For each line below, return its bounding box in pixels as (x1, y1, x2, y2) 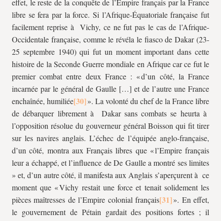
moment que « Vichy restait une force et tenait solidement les (12, 182, 209, 192)
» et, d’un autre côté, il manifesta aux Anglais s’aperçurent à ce (12, 170, 209, 180)
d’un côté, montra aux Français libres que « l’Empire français (12, 145, 209, 155)
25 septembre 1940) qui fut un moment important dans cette (12, 46, 209, 57)
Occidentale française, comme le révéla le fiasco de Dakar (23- (12, 34, 209, 44)
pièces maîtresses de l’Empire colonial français (12, 194, 160, 205)
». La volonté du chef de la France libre (86, 96, 209, 106)
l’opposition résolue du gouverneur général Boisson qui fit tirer (12, 120, 209, 131)
